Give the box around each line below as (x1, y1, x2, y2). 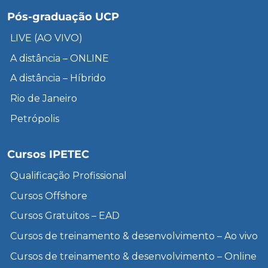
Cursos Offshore (10, 190, 87, 202)
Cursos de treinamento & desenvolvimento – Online (10, 250, 257, 262)
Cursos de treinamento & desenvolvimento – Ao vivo (10, 230, 258, 242)
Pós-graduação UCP (7, 10, 119, 24)
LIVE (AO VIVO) (10, 32, 83, 44)
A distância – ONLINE (10, 52, 109, 64)
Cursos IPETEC (7, 148, 89, 162)
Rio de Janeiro (10, 92, 77, 104)
